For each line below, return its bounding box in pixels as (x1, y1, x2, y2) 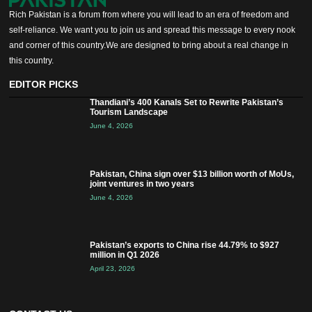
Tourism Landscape (89, 107, 168, 117)
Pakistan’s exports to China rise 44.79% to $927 (89, 240, 279, 251)
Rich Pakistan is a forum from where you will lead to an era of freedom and (9, 10, 290, 20)
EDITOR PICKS (9, 78, 79, 90)
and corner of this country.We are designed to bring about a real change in (9, 40, 289, 51)
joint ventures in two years (89, 178, 194, 189)
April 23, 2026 (89, 265, 135, 273)
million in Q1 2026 (89, 250, 159, 260)
